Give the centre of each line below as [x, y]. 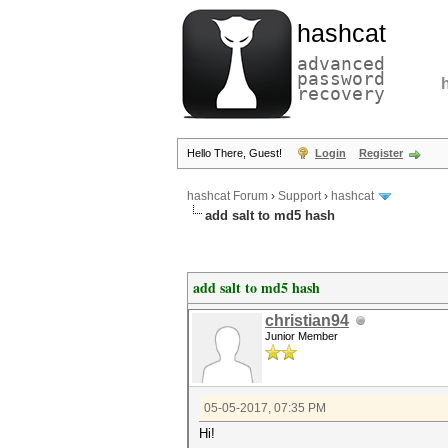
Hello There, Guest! [236, 153]
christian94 [307, 320]
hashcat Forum [227, 196]
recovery [341, 93]
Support [299, 196]
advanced [341, 63]
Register [381, 153]
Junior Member [301, 336]
